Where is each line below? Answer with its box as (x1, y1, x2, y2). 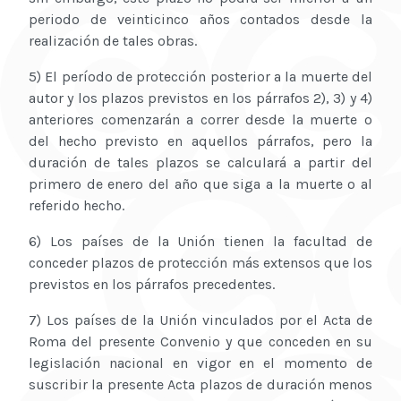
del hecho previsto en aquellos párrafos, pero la (29, 132, 372, 150)
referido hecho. (29, 197, 124, 215)
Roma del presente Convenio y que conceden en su (29, 333, 372, 351)
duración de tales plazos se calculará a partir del (29, 154, 372, 172)
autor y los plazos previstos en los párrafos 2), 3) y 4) (29, 90, 372, 107)
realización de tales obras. (29, 32, 197, 50)
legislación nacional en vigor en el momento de (29, 354, 372, 372)
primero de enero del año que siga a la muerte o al (29, 175, 372, 193)
